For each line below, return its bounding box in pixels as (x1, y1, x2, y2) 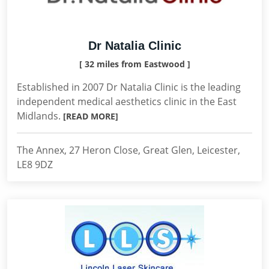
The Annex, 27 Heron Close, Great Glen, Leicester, (17, 144, 240, 157)
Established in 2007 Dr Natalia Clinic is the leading (17, 80, 241, 94)
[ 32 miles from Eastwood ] (79, 58, 190, 70)
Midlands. (17, 109, 63, 122)
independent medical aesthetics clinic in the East (17, 95, 237, 108)
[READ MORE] (63, 110, 118, 122)
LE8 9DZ (17, 158, 53, 171)
